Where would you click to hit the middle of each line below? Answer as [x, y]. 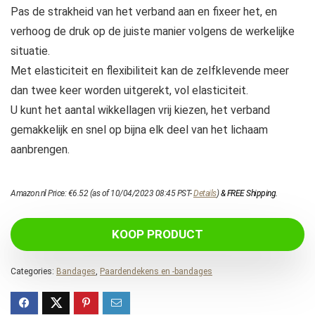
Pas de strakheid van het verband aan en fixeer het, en [144, 11]
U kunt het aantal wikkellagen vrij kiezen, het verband [140, 110]
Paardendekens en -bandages [156, 271]
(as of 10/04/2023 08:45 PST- [141, 193]
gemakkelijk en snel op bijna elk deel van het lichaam [139, 129]
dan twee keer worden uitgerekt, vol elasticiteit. [129, 90]
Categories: [33, 271]
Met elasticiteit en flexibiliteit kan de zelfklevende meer [150, 70]
